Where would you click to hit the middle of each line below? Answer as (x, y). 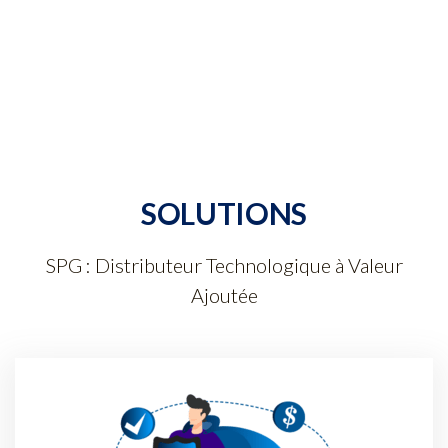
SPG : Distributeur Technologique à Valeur (224, 265)
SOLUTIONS (224, 212)
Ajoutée (224, 295)
